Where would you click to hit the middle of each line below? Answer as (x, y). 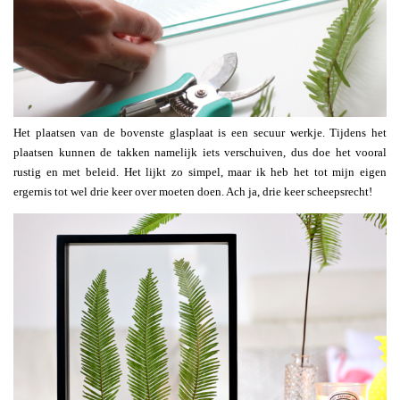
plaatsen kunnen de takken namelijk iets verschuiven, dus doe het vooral (200, 152)
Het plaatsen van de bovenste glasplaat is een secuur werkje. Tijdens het (200, 132)
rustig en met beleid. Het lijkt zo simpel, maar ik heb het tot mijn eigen (200, 171)
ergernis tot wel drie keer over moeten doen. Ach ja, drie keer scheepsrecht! (193, 191)
